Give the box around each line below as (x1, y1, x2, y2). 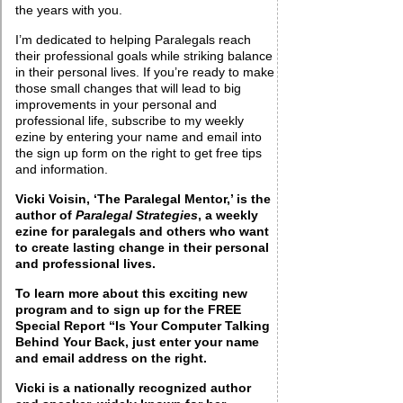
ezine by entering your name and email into (15, 130, 262, 144)
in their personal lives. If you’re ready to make (15, 65, 274, 79)
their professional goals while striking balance (15, 49, 273, 63)
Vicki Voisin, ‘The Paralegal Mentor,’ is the (15, 192, 271, 206)
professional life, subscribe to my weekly (15, 113, 244, 128)
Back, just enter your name (94, 335, 259, 349)
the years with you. (15, 3, 122, 17)
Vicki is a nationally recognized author (15, 381, 251, 395)
